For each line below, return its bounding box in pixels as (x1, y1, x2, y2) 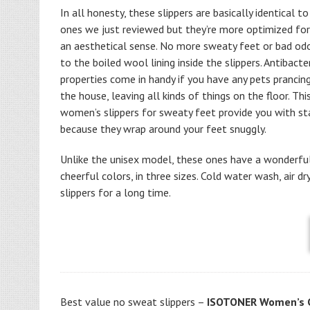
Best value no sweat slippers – (60, 295, 207, 309)
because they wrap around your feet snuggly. (60, 122, 266, 136)
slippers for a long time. (60, 185, 171, 199)
